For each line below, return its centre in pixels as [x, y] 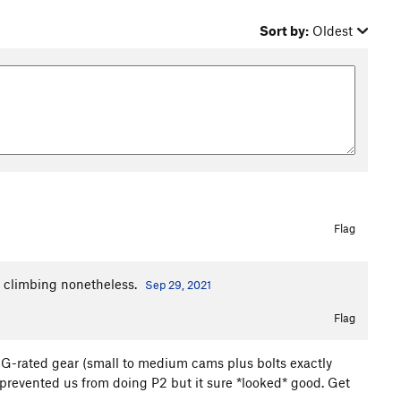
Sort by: [285, 30]
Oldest [333, 30]
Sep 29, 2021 [178, 285]
